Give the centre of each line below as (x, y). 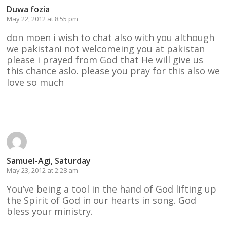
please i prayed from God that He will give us (105, 60)
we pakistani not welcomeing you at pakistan (106, 48)
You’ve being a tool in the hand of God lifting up (112, 189)
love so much (35, 82)
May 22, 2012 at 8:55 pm (43, 18)
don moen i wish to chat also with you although (111, 37)
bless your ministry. (50, 211)
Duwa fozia (28, 9)
